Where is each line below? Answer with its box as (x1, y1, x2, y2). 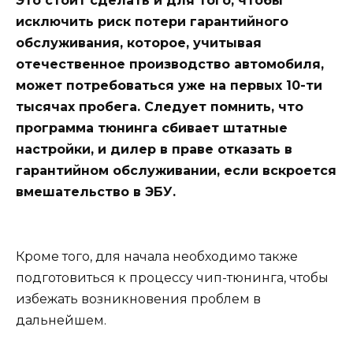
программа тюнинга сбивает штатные (16, 121, 288, 136)
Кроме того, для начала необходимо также (16, 248, 298, 264)
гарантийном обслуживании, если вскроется (16, 163, 336, 179)
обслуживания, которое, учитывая (16, 35, 262, 51)
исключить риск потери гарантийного (16, 14, 288, 30)
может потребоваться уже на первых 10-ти (16, 78, 322, 94)
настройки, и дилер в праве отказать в (16, 142, 292, 158)
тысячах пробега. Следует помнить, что (16, 99, 303, 115)
